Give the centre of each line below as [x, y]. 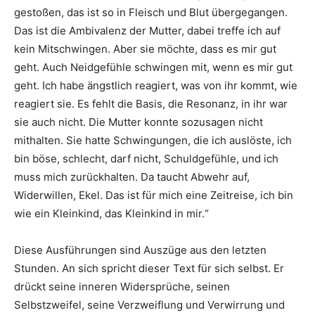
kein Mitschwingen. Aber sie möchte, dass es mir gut [145, 49]
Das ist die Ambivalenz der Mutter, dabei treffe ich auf [147, 30]
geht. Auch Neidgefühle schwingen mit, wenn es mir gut [153, 67]
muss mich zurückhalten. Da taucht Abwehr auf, [132, 176]
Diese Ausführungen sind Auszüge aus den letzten [140, 250]
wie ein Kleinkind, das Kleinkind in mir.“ [111, 213]
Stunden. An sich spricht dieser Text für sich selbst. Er [149, 268]
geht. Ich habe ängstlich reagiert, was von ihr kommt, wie [156, 85]
